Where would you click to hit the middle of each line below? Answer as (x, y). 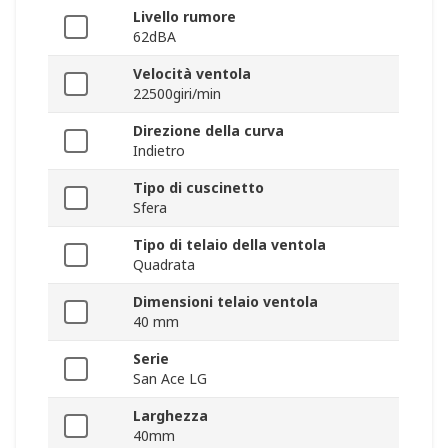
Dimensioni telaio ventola (225, 302)
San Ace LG (170, 379)
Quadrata (164, 265)
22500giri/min (177, 94)
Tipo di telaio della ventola (229, 245)
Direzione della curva (208, 131)
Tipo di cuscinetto (198, 188)
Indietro (159, 151)
